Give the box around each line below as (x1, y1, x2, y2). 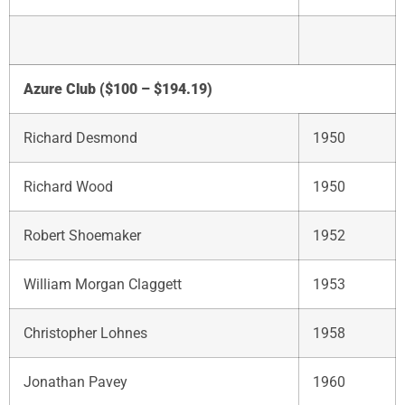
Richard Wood (24, 177, 113, 195)
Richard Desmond (24, 128, 137, 146)
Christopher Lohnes (24, 324, 147, 342)
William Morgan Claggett (24, 275, 182, 293)
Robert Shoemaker (24, 226, 141, 244)
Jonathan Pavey (24, 372, 127, 391)
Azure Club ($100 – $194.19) (24, 80, 212, 98)
